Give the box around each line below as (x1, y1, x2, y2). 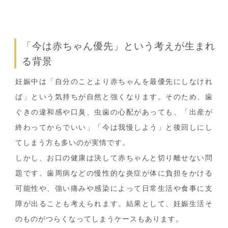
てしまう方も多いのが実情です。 (15, 139, 130, 147)
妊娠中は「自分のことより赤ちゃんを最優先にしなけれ (15, 78, 213, 86)
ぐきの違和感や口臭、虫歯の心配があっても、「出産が (15, 108, 213, 117)
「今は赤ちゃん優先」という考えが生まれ (22, 41, 215, 52)
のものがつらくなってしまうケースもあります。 (15, 215, 183, 223)
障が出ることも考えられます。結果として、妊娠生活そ (15, 200, 213, 208)
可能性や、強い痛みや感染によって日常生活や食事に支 (15, 185, 213, 193)
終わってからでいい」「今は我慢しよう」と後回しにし (15, 124, 213, 132)
